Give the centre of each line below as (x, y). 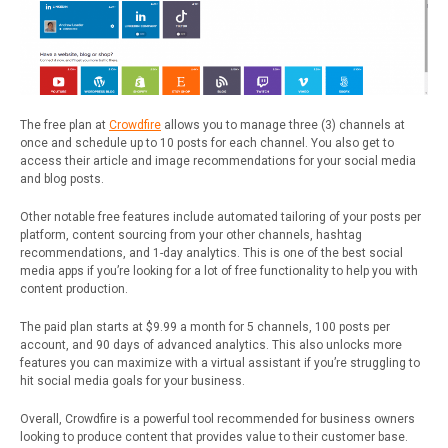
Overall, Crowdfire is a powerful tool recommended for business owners (217, 418)
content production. (74, 288)
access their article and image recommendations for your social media (218, 160)
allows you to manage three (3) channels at (283, 124)
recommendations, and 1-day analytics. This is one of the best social (211, 252)
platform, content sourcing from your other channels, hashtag (191, 234)
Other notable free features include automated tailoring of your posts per (220, 216)
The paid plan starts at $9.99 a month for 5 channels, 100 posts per (205, 326)
